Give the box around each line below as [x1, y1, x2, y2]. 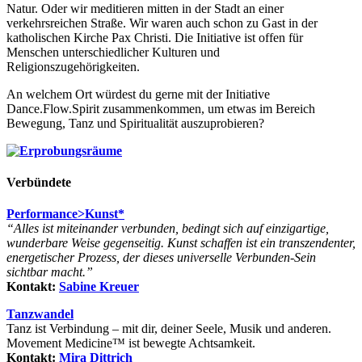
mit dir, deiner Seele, [119, 322, 229, 336]
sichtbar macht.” [6, 265, 93, 280]
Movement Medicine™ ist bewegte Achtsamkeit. [6, 336, 255, 351]
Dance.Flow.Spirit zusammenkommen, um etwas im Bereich [6, 101, 315, 116]
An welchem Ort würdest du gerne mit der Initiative [6, 86, 270, 101]
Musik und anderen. [229, 322, 331, 336]
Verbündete [6, 175, 71, 190]
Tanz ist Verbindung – [6, 322, 119, 336]
